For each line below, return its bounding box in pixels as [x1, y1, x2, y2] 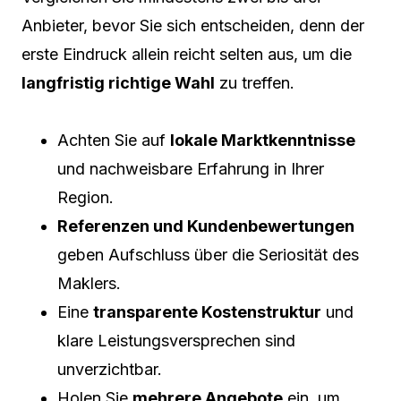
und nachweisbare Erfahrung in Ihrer [57, 158, 324, 178]
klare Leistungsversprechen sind [57, 330, 295, 350]
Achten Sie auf [57, 130, 170, 149]
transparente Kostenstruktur [93, 302, 321, 321]
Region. [57, 187, 114, 207]
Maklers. [57, 273, 121, 293]
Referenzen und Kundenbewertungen [57, 216, 354, 235]
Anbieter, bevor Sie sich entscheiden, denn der [21, 15, 364, 35]
